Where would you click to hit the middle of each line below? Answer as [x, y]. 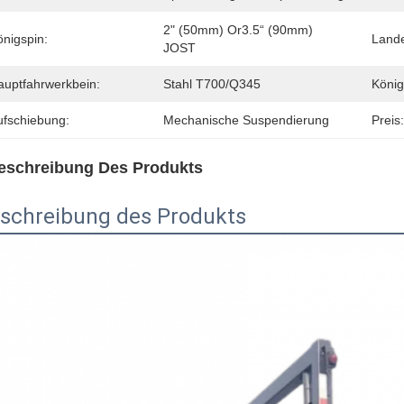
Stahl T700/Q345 [212, 84]
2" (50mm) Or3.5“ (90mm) [238, 30]
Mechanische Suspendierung [246, 120]
